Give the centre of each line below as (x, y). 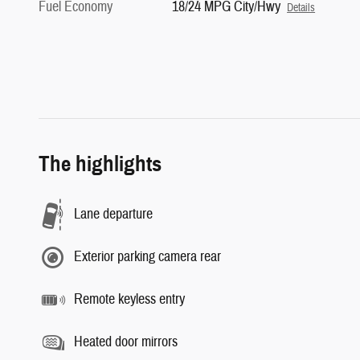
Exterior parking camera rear (147, 257)
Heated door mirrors (126, 342)
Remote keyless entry (129, 299)
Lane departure (113, 214)
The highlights (100, 164)
